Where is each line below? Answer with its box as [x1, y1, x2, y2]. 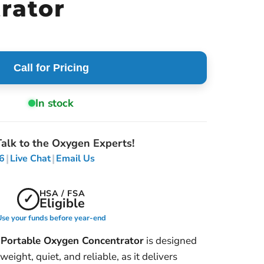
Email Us [56, 151, 95, 165]
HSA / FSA [39, 187, 85, 199]
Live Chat [10, 151, 51, 165]
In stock [35, 95, 74, 110]
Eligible [39, 194, 85, 212]
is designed [144, 234, 197, 247]
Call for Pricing [13, 61, 89, 74]
